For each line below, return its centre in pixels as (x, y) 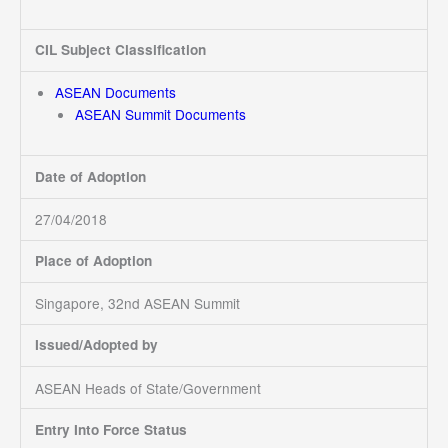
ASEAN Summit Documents (161, 114)
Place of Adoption (93, 261)
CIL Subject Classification (120, 50)
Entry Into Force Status (110, 429)
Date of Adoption (90, 176)
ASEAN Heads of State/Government (147, 387)
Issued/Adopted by (96, 345)
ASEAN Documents (115, 92)
